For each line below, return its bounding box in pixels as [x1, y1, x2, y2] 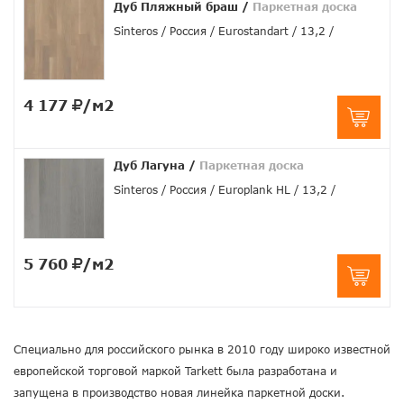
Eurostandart [218, 24, 289, 39]
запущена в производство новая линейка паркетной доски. [14, 386, 344, 400]
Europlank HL [218, 183, 290, 197]
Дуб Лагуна [114, 159, 185, 173]
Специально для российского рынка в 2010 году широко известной [14, 343, 390, 357]
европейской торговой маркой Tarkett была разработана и [14, 364, 337, 379]
